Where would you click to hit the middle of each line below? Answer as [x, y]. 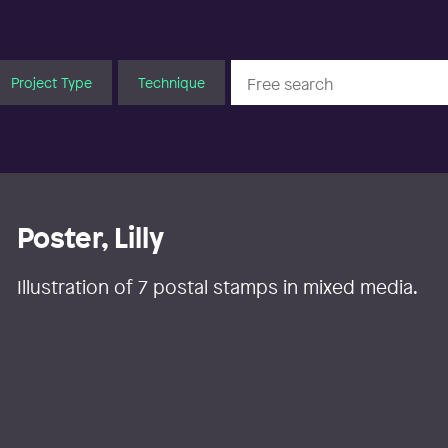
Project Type [51, 82]
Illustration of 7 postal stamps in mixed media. [218, 287]
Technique [171, 82]
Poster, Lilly [91, 238]
